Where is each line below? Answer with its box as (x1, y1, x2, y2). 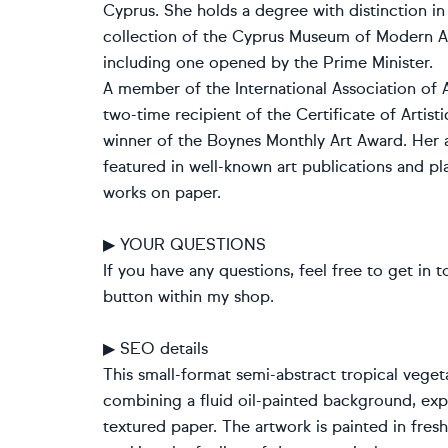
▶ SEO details (103, 339, 208, 358)
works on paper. (103, 183, 221, 202)
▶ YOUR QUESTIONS (103, 235, 266, 254)
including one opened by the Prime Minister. (103, 53, 433, 72)
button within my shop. (103, 287, 274, 306)
